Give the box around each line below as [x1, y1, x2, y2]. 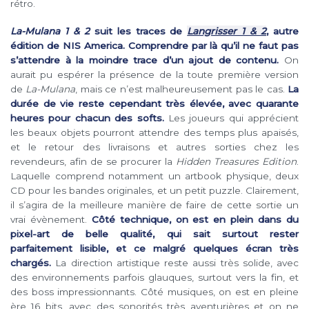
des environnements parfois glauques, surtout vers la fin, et [10, 271, 299, 283]
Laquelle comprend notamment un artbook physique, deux [10, 170, 299, 181]
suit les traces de [89, 25, 188, 37]
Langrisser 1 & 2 [187, 25, 267, 37]
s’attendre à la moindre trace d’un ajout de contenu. [10, 54, 279, 66]
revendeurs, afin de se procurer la [10, 155, 176, 167]
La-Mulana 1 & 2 [10, 25, 90, 37]
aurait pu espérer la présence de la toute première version [10, 68, 299, 80]
